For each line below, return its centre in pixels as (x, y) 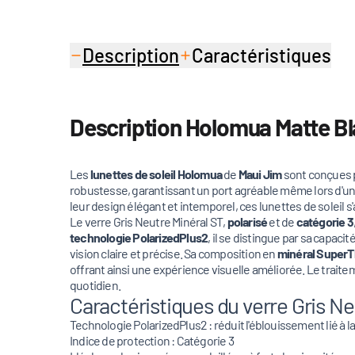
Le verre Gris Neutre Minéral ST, (149, 221)
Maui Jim (260, 174)
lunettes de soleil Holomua (156, 174)
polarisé (248, 221)
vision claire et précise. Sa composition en (174, 253)
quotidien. (95, 285)
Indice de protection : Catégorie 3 (152, 340)
